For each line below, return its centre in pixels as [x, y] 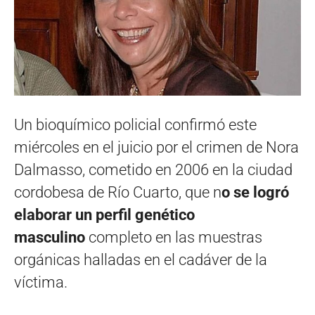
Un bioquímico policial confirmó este [135, 124]
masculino [50, 237]
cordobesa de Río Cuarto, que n [118, 192]
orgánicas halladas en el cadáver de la [141, 259]
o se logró [255, 192]
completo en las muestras [174, 237]
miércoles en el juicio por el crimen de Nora [156, 147]
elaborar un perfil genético [104, 214]
